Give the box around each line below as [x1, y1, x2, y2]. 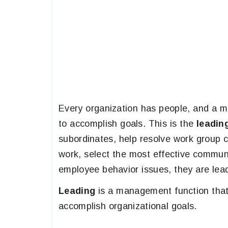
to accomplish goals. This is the [59, 119, 196, 129]
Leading [59, 186, 96, 196]
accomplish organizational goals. [59, 201, 197, 211]
